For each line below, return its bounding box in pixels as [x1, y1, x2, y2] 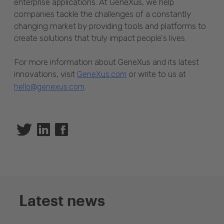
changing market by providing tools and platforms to [14, 20, 206, 31]
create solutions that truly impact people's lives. [14, 32, 186, 43]
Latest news [19, 191, 105, 209]
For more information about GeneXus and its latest [14, 56, 199, 67]
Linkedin [50, 124, 78, 133]
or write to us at [126, 68, 186, 79]
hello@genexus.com [14, 81, 84, 91]
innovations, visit [14, 68, 77, 79]
